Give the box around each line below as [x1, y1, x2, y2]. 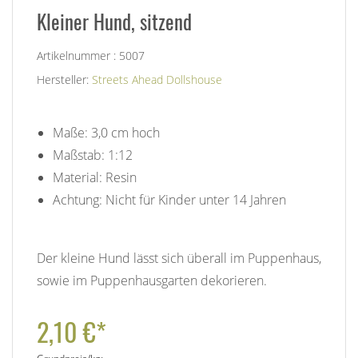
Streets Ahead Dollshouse [92, 71, 222, 87]
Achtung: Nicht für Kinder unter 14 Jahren [53, 190, 286, 209]
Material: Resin [53, 168, 137, 186]
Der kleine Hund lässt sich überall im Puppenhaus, [37, 249, 321, 267]
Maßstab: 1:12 [53, 145, 133, 164]
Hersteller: [37, 71, 92, 87]
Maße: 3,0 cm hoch [53, 123, 160, 141]
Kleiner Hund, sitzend [37, 6, 192, 36]
